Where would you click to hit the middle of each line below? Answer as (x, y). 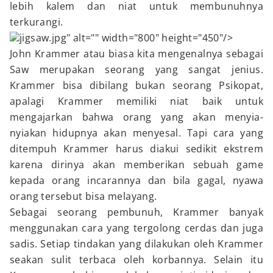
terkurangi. (37, 22)
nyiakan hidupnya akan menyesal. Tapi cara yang (136, 133)
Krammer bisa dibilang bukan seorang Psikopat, (136, 85)
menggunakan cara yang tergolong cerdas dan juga (136, 228)
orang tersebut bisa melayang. (83, 196)
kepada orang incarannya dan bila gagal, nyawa (136, 180)
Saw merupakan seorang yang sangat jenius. (136, 69)
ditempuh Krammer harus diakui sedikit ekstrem (136, 149)
